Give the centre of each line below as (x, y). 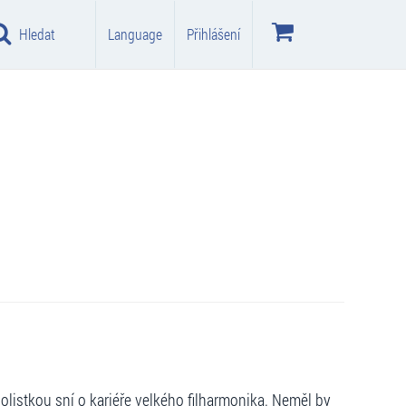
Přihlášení (213, 34)
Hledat (37, 34)
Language (135, 34)
